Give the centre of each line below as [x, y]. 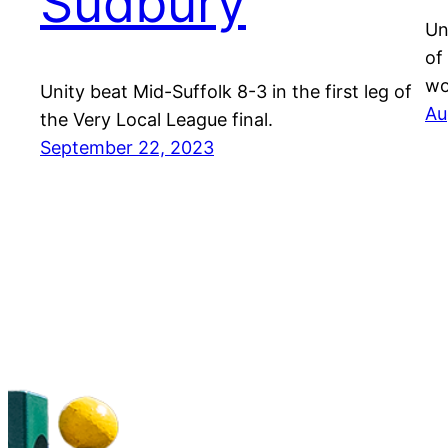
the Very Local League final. [156, 120]
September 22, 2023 [127, 148]
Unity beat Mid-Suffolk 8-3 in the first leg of [226, 92]
